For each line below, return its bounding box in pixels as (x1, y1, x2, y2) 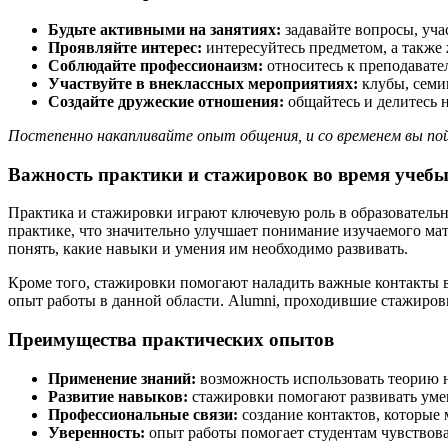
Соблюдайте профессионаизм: (48, 56, 263, 74)
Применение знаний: (48, 369, 196, 387)
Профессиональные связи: (48, 405, 238, 423)
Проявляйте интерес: (48, 38, 202, 56)
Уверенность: (48, 423, 145, 441)
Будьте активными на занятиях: (48, 20, 281, 38)
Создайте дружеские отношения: (48, 92, 284, 110)
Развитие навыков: (48, 387, 188, 405)
